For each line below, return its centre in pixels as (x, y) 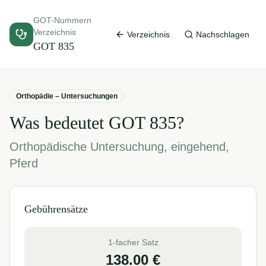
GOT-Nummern (62, 20)
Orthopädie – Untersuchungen (67, 96)
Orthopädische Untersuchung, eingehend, (119, 147)
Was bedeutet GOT (80, 123)
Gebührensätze (56, 209)
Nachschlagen (223, 34)
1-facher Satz (133, 242)
